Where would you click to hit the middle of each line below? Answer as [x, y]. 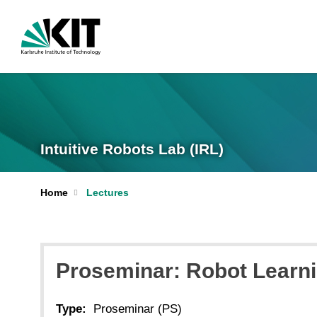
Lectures [107, 192]
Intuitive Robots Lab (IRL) [132, 149]
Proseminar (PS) [138, 309]
